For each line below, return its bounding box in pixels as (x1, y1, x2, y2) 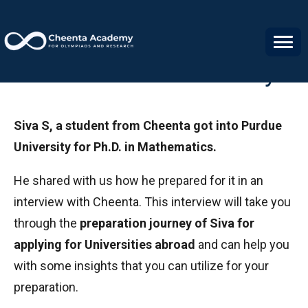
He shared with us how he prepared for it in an (14, 173, 263, 188)
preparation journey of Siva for (80, 216, 254, 230)
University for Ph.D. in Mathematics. (14, 140, 219, 154)
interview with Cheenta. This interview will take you (14, 195, 291, 209)
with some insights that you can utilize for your (14, 258, 269, 273)
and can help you (195, 237, 289, 252)
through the (14, 216, 80, 230)
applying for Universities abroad (14, 237, 195, 252)
